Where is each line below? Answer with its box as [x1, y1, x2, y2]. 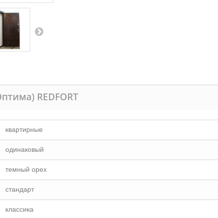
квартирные [5, 126, 43, 133]
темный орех [5, 165, 47, 173]
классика [5, 205, 34, 213]
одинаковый [5, 145, 44, 153]
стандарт [5, 185, 34, 193]
